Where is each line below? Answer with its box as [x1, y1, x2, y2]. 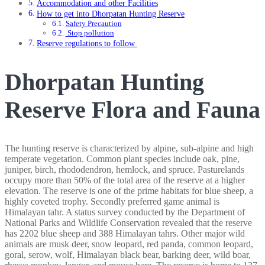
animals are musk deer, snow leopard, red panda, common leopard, [5, 239, 253, 250]
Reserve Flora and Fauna [5, 96, 260, 124]
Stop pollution [65, 28, 114, 38]
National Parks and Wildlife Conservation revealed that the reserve [5, 218, 252, 228]
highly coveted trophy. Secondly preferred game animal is [5, 196, 219, 207]
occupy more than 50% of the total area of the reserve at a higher [5, 175, 245, 186]
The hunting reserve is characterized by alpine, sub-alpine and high [5, 143, 254, 154]
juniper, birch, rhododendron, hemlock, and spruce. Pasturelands [5, 164, 244, 175]
